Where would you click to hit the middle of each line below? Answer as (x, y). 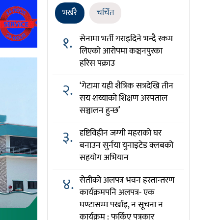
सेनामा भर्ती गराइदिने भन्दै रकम (126, 39)
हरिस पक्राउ (97, 63)
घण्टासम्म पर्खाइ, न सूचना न (121, 205)
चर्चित (105, 13)
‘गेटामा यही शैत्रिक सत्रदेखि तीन (126, 86)
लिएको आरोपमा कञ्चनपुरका (121, 51)
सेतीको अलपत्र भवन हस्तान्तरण (127, 180)
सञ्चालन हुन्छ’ (100, 110)
